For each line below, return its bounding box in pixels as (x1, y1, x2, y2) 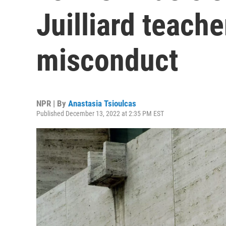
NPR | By (36, 98, 68, 108)
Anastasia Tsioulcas (68, 98, 136, 108)
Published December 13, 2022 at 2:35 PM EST (36, 109, 164, 118)
